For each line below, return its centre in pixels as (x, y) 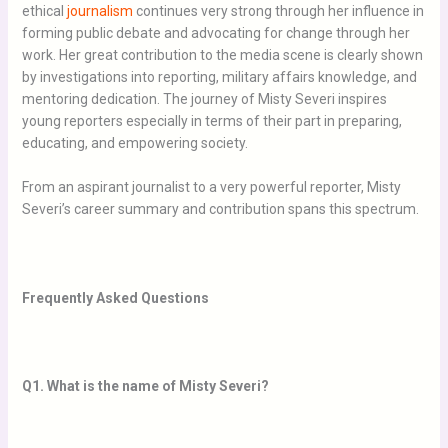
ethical (44, 10)
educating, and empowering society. (134, 142)
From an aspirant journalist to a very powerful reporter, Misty (211, 187)
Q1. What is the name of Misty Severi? (145, 385)
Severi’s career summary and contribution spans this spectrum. (220, 209)
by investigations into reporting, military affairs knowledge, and (219, 76)
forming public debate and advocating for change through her (215, 32)
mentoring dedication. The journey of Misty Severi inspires (204, 98)
